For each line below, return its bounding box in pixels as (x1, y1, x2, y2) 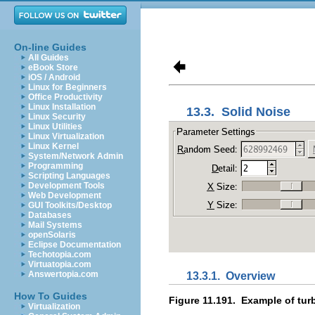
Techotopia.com (28, 250, 91, 259)
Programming (28, 161, 83, 171)
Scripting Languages (28, 171, 110, 181)
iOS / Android (28, 72, 80, 82)
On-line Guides (14, 41, 86, 53)
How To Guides (14, 290, 87, 302)
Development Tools (28, 181, 105, 191)
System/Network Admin (28, 151, 123, 161)
